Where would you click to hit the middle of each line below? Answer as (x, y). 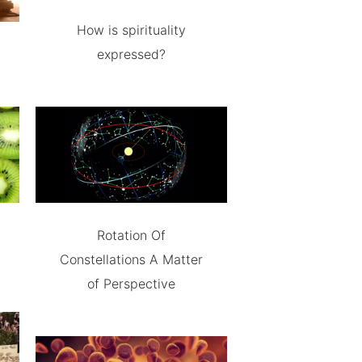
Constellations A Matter (131, 259)
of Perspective (131, 283)
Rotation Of (131, 235)
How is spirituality (131, 29)
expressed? (131, 54)
